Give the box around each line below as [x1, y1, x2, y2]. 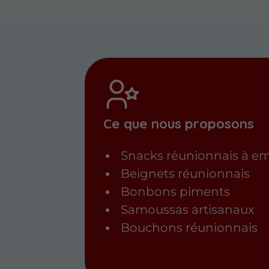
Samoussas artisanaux [120, 202, 255, 217]
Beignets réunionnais [120, 166, 250, 181]
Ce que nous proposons [103, 114, 255, 132]
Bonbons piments [120, 184, 230, 199]
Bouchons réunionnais [120, 220, 258, 235]
